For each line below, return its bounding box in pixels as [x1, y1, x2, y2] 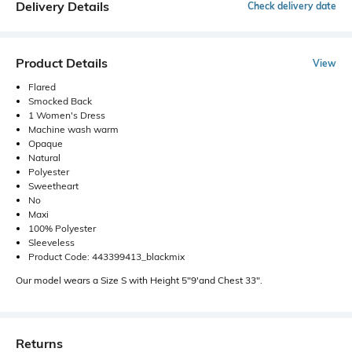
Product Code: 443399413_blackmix [28, 251, 185, 262]
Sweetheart [28, 180, 79, 192]
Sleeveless [28, 236, 75, 248]
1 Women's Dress [28, 109, 105, 121]
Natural [28, 152, 60, 163]
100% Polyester [28, 222, 96, 234]
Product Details [16, 55, 108, 71]
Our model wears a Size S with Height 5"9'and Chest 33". [16, 274, 262, 286]
